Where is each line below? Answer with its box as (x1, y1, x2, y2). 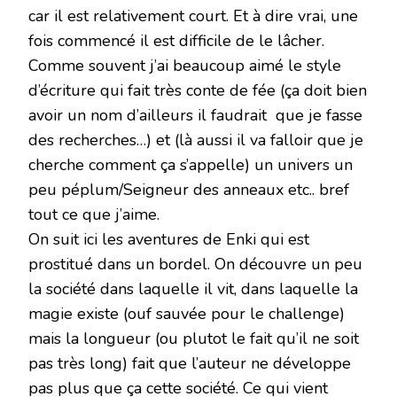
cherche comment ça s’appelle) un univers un (28, 154, 353, 176)
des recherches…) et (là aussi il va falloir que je (28, 129, 363, 152)
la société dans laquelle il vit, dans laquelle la (28, 278, 358, 300)
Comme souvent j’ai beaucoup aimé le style (28, 55, 341, 77)
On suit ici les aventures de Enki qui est (28, 229, 309, 251)
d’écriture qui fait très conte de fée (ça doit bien (28, 80, 367, 102)
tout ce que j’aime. (28, 204, 160, 226)
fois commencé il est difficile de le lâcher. (28, 30, 324, 52)
